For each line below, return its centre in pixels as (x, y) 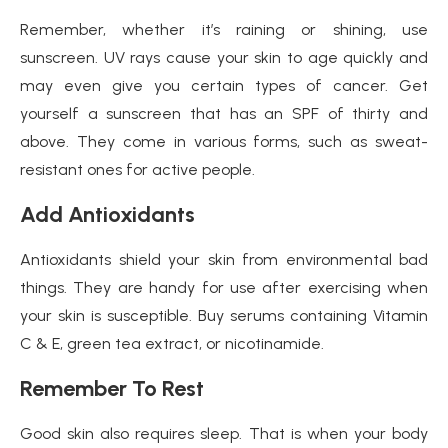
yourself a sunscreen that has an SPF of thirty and (224, 113)
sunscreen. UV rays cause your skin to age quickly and (224, 57)
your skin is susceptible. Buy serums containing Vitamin (224, 315)
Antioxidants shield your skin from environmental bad (224, 259)
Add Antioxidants (107, 214)
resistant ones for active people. (137, 169)
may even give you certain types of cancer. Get (224, 85)
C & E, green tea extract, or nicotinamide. (172, 343)
